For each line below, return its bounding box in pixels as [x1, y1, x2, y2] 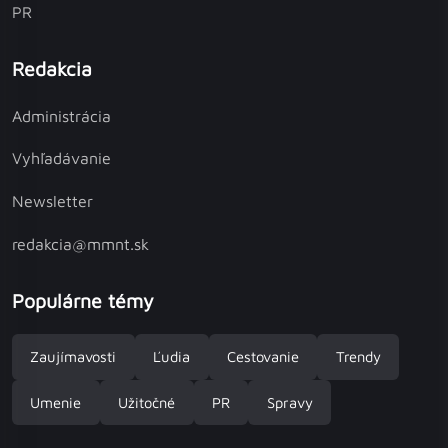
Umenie [30, 393, 82, 411]
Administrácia [12, 106, 111, 125]
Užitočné [118, 393, 176, 411]
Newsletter [12, 192, 93, 211]
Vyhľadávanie [12, 149, 111, 168]
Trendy [335, 348, 381, 366]
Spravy [266, 393, 313, 411]
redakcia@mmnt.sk [12, 234, 149, 253]
